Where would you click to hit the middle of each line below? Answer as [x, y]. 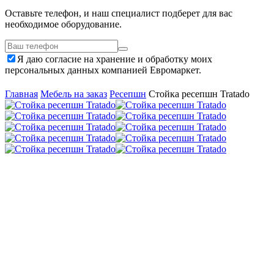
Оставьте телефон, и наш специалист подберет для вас [119, 13]
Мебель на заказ [74, 94]
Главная [21, 94]
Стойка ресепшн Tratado [199, 94]
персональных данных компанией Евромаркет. [103, 70]
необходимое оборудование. [63, 24]
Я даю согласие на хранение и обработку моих [115, 59]
